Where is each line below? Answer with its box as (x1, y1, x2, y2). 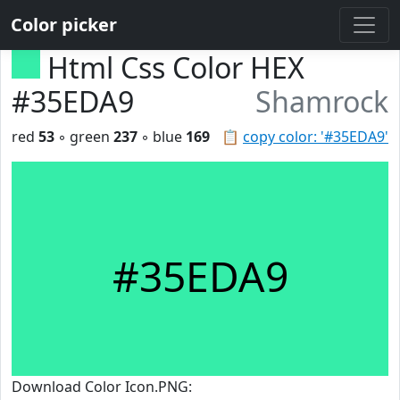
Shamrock (255, 82, 388, 121)
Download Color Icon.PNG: (12, 377, 192, 396)
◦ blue (137, 127, 186, 146)
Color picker (11, 12, 117, 37)
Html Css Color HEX (47, 48, 304, 87)
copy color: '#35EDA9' (243, 127, 388, 146)
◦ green (54, 127, 113, 146)
